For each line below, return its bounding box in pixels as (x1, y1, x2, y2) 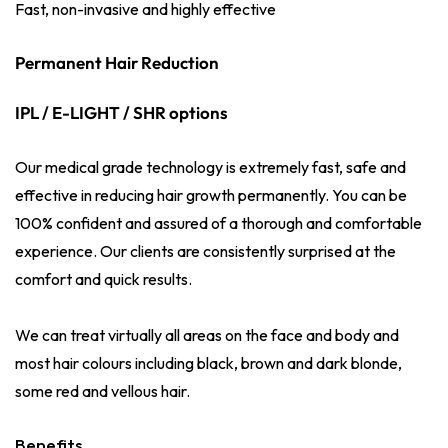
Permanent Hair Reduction (15, 51, 219, 73)
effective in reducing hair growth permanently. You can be (15, 184, 407, 205)
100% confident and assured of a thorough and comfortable (15, 212, 422, 233)
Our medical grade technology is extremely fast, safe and (15, 156, 406, 177)
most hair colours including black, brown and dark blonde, (15, 352, 402, 373)
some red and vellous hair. (15, 380, 190, 401)
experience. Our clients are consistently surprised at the (15, 240, 396, 261)
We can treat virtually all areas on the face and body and (15, 324, 399, 345)
